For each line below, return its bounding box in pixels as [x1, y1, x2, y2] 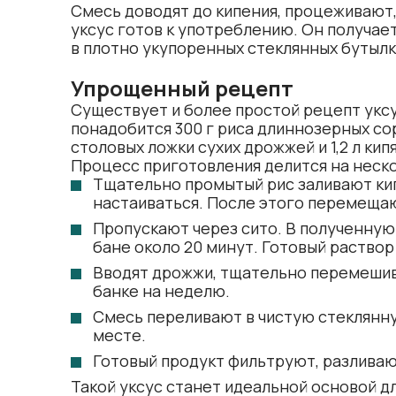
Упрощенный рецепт [71, 73, 293, 103]
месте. [93, 324, 146, 346]
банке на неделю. [93, 280, 230, 301]
